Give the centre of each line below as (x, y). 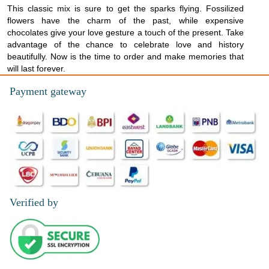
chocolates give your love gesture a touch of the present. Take (125, 33)
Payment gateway (48, 92)
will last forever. (36, 69)
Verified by (34, 202)
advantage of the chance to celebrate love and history (125, 45)
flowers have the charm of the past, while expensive (125, 21)
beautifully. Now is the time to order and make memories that (125, 57)
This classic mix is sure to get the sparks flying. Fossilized (125, 9)
